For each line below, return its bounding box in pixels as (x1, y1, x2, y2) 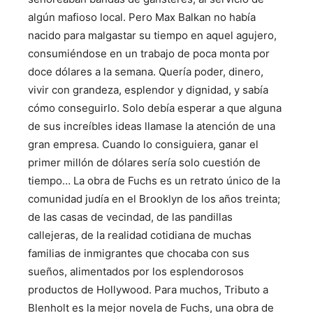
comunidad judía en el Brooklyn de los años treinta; (28, 192, 280, 205)
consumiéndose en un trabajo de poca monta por (28, 47, 270, 60)
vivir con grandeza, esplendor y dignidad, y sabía (28, 83, 268, 96)
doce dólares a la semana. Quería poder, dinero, (28, 65, 263, 78)
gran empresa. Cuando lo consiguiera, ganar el (28, 138, 259, 151)
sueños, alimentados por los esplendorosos (28, 265, 244, 278)
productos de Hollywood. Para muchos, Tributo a (28, 283, 268, 296)
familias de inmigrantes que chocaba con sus (28, 247, 249, 260)
